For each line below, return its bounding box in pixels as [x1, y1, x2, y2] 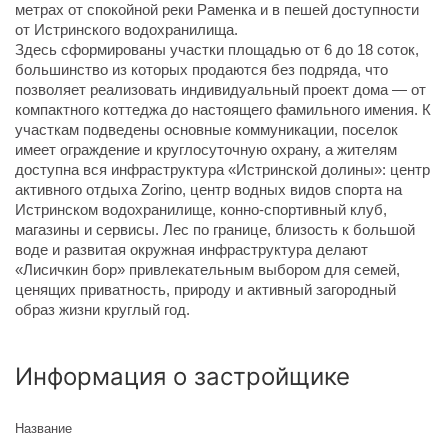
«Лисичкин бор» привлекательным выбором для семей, [15, 261, 400, 279]
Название [15, 421, 72, 437]
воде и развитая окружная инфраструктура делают [15, 241, 368, 259]
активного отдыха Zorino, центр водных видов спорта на [15, 181, 402, 199]
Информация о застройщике [15, 362, 350, 392]
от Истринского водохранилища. [15, 21, 238, 39]
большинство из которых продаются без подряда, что [15, 61, 388, 79]
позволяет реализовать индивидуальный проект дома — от [15, 81, 426, 99]
